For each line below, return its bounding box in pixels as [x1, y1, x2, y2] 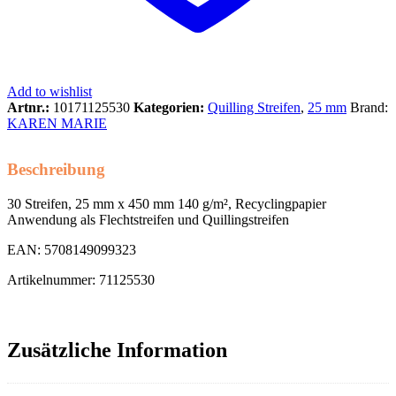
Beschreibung [7, 160, 105, 179]
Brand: [350, 100, 388, 116]
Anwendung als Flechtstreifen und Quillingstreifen [7, 212, 289, 228]
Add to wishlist [7, 84, 92, 100]
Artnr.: [7, 100, 53, 116]
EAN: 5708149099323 [7, 242, 136, 258]
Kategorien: [133, 100, 208, 116]
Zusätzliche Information [7, 338, 227, 362]
